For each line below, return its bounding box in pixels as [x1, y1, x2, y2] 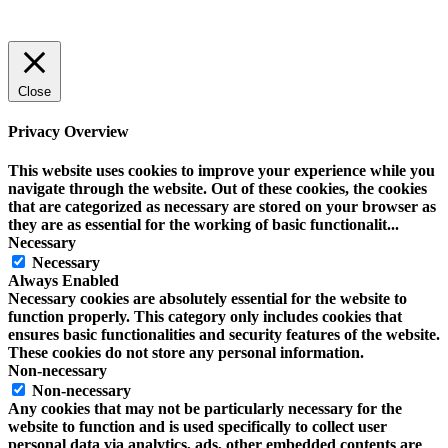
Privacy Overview [8, 123, 129, 141]
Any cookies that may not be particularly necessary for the [8, 400, 402, 418]
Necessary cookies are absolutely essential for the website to [8, 290, 407, 308]
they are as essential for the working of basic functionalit [8, 216, 387, 234]
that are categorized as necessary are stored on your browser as [8, 198, 436, 216]
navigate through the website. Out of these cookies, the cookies [8, 180, 427, 198]
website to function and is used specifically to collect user [8, 418, 387, 436]
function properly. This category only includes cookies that [8, 308, 402, 326]
